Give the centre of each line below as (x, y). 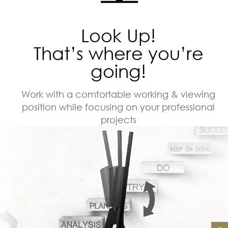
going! (119, 71)
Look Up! (119, 35)
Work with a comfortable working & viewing (119, 94)
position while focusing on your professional (119, 107)
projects (118, 119)
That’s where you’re (118, 53)
